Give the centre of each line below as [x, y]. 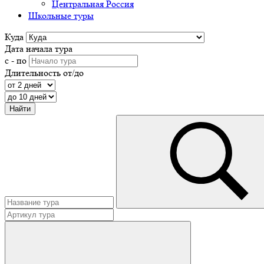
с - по [16, 60]
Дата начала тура [39, 49]
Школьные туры [61, 16]
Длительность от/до [44, 73]
